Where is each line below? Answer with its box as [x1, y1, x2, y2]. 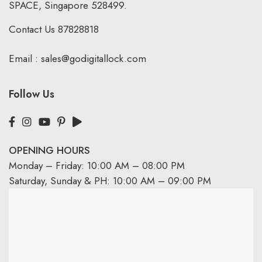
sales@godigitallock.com [38, 51, 146, 65]
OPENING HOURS [9, 143, 90, 157]
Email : [9, 51, 38, 65]
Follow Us [9, 86, 54, 102]
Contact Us [9, 22, 55, 36]
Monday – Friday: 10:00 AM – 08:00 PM [9, 158, 185, 173]
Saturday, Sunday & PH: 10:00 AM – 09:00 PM [9, 173, 211, 188]
